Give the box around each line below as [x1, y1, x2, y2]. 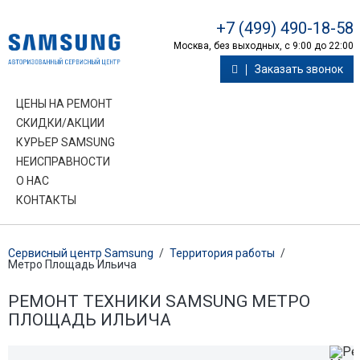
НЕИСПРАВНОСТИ [16, 155, 110, 168]
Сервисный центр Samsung [8, 247, 153, 260]
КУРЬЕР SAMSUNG [16, 136, 115, 149]
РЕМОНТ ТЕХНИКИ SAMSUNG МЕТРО [8, 292, 310, 311]
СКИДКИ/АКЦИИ [16, 117, 104, 129]
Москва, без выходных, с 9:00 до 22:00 [174, 40, 354, 51]
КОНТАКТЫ [16, 194, 76, 207]
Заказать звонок [254, 63, 343, 76]
